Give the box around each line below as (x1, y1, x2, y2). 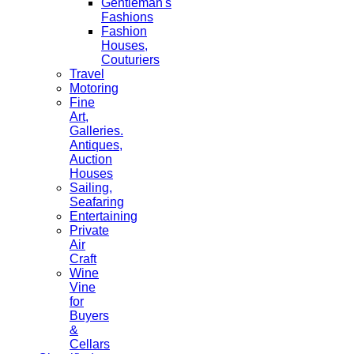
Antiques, (70, 137, 122, 152)
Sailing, (70, 180, 112, 194)
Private (70, 223, 109, 237)
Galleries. (70, 123, 123, 137)
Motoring (70, 81, 119, 95)
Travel (70, 66, 104, 81)
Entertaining (70, 209, 137, 223)
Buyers (70, 308, 109, 322)
